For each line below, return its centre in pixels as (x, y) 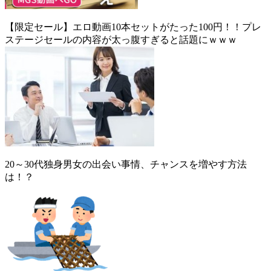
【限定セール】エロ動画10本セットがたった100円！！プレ (133, 27)
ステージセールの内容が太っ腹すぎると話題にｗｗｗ (121, 39)
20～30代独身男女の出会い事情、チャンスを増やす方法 (126, 164)
